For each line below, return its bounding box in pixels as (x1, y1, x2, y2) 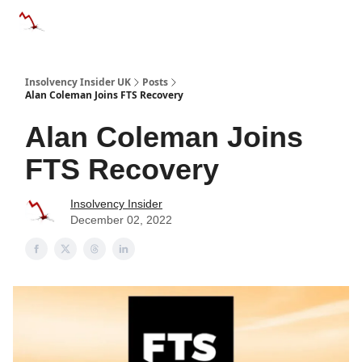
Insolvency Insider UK (25, 75, 131, 89)
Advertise (222, 17, 266, 31)
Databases (144, 12, 193, 26)
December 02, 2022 (70, 213, 172, 226)
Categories (65, 12, 115, 26)
